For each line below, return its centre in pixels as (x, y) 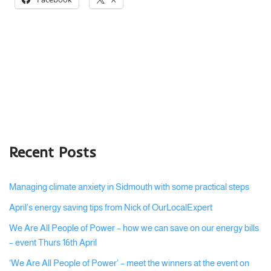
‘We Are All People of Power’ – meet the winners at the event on (129, 263)
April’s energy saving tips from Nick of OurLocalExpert (111, 207)
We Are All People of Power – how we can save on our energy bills (134, 228)
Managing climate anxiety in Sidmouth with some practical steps (129, 187)
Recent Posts (53, 152)
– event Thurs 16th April (53, 242)
